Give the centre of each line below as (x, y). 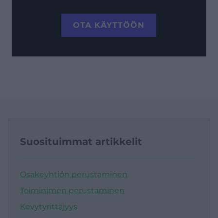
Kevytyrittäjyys (49, 206)
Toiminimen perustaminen (72, 190)
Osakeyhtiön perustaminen (74, 174)
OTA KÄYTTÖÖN (109, 25)
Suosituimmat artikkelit (81, 141)
